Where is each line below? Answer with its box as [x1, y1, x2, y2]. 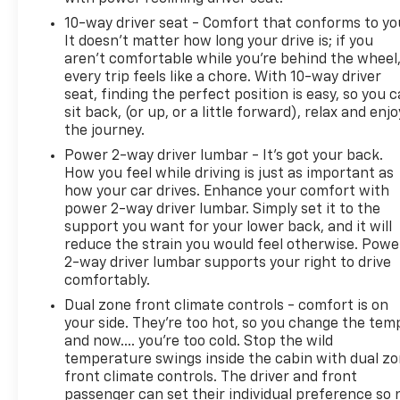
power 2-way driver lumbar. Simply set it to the [64, 202, 381, 217]
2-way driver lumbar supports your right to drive [64, 255, 392, 271]
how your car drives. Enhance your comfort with [64, 184, 390, 199]
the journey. [64, 123, 146, 138]
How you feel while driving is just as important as [64, 166, 395, 181]
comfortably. [64, 273, 151, 288]
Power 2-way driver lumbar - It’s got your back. [64, 148, 384, 163]
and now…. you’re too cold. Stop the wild [64, 334, 334, 349]
